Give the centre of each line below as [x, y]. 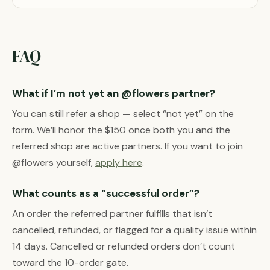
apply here [119, 162]
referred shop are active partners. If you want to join [127, 146]
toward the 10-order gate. [70, 262]
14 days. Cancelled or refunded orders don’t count [124, 246]
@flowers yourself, [54, 162]
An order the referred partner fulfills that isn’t [112, 214]
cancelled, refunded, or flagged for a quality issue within [134, 230]
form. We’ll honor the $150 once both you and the [121, 130]
